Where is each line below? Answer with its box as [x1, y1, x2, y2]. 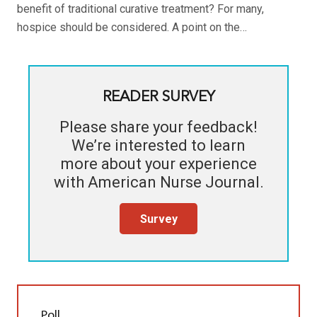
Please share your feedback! [59, 117, 258, 136]
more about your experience [60, 154, 257, 173]
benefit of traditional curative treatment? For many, [17, 2, 264, 16]
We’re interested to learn [71, 136, 246, 154]
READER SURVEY [102, 90, 215, 105]
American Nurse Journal [87, 173, 260, 191]
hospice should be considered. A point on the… [17, 21, 247, 35]
